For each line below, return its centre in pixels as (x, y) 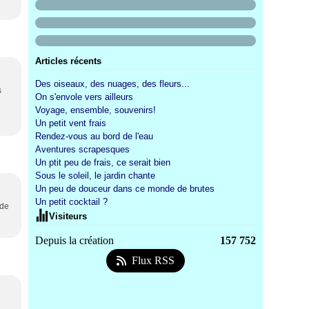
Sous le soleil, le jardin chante (95, 176)
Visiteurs (68, 216)
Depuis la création (74, 240)
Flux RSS (153, 260)
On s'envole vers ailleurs (84, 97)
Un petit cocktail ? (71, 202)
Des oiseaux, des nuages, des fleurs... (112, 84)
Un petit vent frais (71, 123)
